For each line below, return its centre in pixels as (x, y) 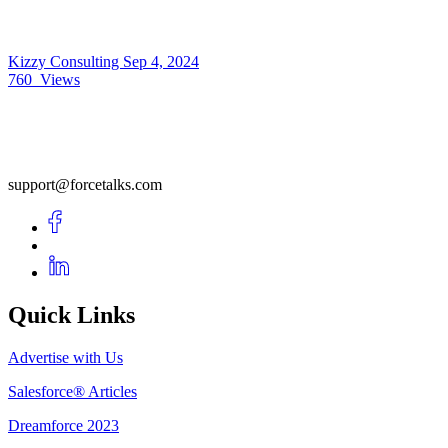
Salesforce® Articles (72, 391)
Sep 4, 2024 (161, 61)
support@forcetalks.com (85, 184)
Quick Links (71, 314)
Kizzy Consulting (65, 61)
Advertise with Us (65, 357)
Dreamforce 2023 (63, 425)
